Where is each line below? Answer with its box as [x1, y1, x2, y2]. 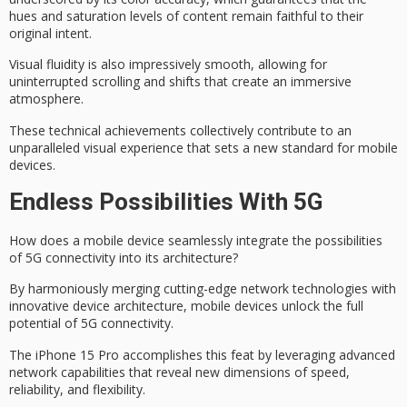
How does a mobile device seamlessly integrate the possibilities [9, 231, 382, 249]
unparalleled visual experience [9, 138, 184, 156]
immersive [291, 73, 352, 91]
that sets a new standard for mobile [184, 138, 398, 156]
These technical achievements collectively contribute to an [9, 121, 352, 139]
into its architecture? [115, 248, 238, 266]
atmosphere [9, 90, 81, 108]
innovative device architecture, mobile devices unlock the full [9, 297, 363, 315]
